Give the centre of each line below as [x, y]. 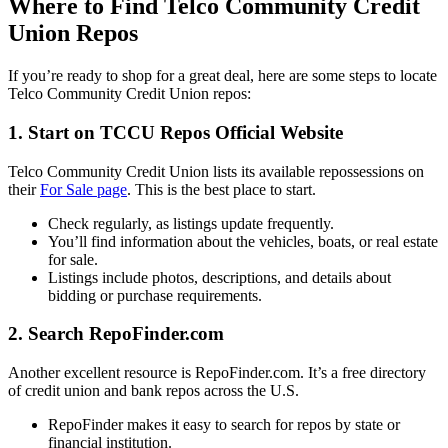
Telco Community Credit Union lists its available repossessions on [216, 171]
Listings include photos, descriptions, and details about [219, 277]
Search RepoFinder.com [126, 334]
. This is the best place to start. [221, 189]
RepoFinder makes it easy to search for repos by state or [224, 425]
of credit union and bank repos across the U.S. [153, 391]
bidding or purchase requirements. [155, 295]
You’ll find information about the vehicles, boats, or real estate [243, 241]
